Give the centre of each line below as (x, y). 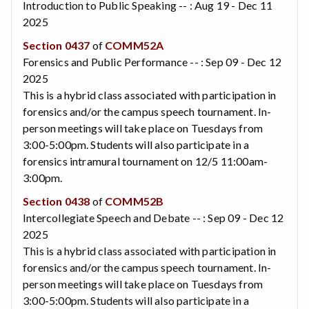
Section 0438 (57, 201)
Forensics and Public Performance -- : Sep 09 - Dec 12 (152, 61)
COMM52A (134, 45)
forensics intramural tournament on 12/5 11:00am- (146, 161)
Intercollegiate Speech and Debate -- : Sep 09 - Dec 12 (153, 217)
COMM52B (134, 201)
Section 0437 (57, 45)
